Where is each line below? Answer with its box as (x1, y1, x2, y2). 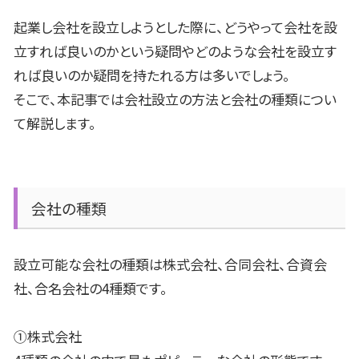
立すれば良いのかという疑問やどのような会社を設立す (14, 40, 337, 61)
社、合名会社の (14, 277, 102, 298)
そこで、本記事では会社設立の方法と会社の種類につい (14, 88, 337, 109)
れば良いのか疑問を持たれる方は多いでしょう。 (14, 64, 290, 85)
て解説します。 (14, 112, 96, 133)
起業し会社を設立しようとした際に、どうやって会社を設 (14, 16, 337, 37)
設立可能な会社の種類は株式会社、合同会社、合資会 (14, 253, 327, 274)
